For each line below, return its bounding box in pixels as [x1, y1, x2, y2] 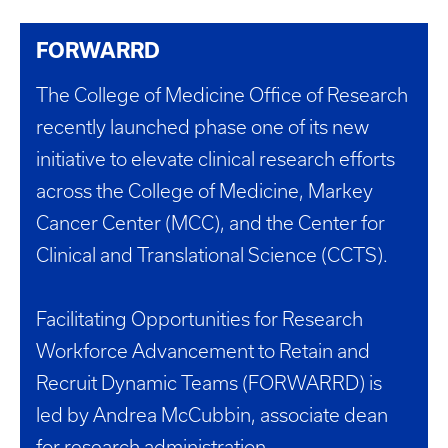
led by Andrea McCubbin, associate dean [36, 404, 388, 427]
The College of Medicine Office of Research [36, 84, 408, 107]
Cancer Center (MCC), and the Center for [36, 212, 385, 235]
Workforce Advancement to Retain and [36, 340, 370, 363]
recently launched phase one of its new [36, 116, 369, 139]
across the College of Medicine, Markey [36, 180, 373, 203]
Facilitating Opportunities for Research [36, 308, 363, 331]
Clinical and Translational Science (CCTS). [36, 244, 388, 267]
